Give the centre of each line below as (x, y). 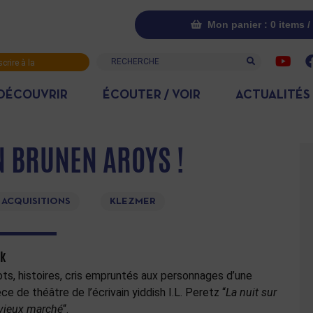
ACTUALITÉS (273, 95)
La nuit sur (251, 293)
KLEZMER (132, 202)
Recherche (123, 60)
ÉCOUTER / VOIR (151, 95)
